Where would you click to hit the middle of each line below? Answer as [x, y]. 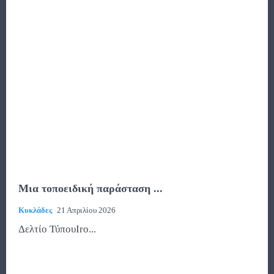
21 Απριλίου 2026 [86, 210]
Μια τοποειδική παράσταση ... [91, 189]
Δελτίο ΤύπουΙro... [57, 229]
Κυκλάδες [35, 210]
